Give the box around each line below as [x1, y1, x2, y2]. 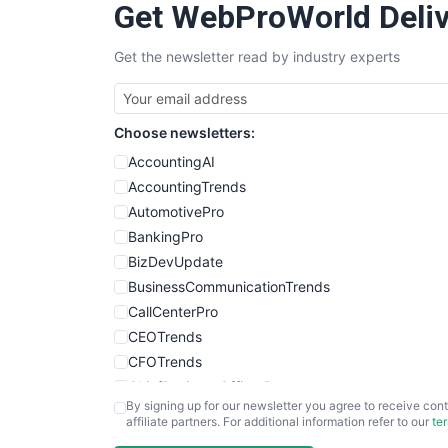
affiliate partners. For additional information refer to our [126, 414, 432, 430]
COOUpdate [128, 428, 209, 446]
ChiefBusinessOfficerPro [128, 378, 286, 396]
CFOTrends [128, 353, 202, 371]
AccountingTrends [128, 178, 246, 196]
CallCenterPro [128, 303, 218, 321]
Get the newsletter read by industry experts [114, 48, 400, 66]
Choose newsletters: [114, 124, 255, 142]
